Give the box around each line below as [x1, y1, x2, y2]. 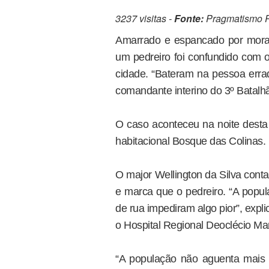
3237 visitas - [115, 11, 174, 26]
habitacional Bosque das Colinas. [115, 135, 265, 148]
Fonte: [174, 11, 204, 26]
